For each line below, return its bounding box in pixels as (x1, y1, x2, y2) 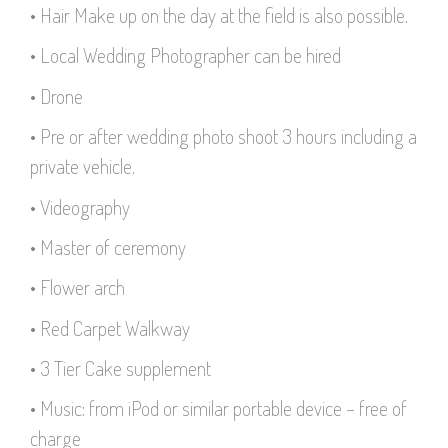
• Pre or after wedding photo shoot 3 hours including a (30, 123, 417, 150)
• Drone (30, 82, 83, 109)
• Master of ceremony (30, 233, 186, 260)
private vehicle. (30, 153, 135, 180)
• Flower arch (30, 274, 125, 301)
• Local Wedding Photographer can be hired (30, 42, 341, 69)
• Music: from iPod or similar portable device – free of (30, 395, 407, 422)
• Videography (30, 193, 130, 220)
